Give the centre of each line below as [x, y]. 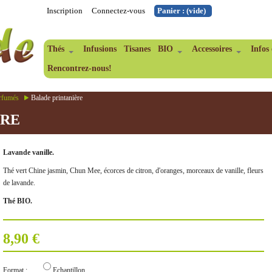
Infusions [100, 49]
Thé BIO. [17, 201]
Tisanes [138, 49]
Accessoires [212, 49]
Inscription [65, 11]
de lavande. [19, 183]
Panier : [172, 11]
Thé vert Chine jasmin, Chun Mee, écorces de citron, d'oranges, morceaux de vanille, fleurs [133, 171]
